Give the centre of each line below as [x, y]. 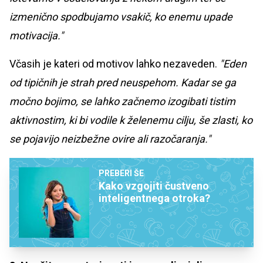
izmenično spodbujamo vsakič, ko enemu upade [121, 17]
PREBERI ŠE [121, 173]
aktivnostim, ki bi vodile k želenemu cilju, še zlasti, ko [131, 120]
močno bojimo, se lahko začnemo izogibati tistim [122, 102]
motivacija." [36, 36]
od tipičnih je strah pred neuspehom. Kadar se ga [123, 83]
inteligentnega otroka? [154, 198]
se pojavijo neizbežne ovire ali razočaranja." [110, 139]
